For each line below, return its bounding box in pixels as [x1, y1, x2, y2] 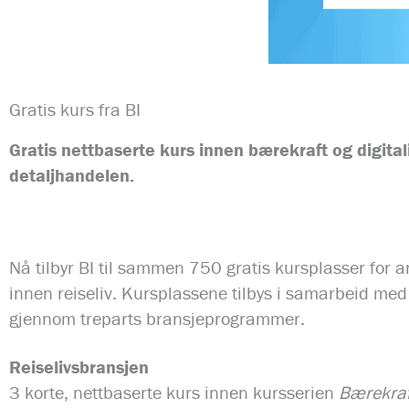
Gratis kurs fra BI [9, 98, 141, 121]
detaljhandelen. [9, 163, 134, 187]
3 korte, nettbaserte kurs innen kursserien [9, 381, 339, 404]
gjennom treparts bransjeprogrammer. [9, 307, 305, 330]
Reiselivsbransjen [9, 355, 149, 379]
